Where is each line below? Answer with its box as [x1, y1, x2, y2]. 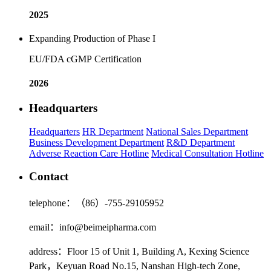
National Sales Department [146, 126, 248, 137]
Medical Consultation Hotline [151, 148, 264, 158]
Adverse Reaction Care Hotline [29, 148, 149, 158]
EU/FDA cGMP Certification [29, 54, 142, 65]
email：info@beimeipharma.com [29, 221, 156, 232]
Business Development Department [29, 137, 164, 148]
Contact [29, 170, 68, 183]
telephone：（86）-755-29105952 [29, 197, 164, 208]
